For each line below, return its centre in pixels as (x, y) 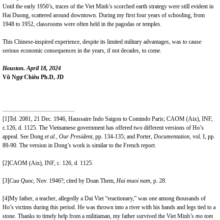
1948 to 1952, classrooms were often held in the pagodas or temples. (82, 24)
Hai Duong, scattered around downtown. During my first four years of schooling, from (104, 15)
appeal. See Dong (24, 137)
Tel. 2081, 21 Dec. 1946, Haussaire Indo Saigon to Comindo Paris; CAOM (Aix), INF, (111, 119)
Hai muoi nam (133, 181)
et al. (50, 137)
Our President (76, 137)
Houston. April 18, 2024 (32, 68)
